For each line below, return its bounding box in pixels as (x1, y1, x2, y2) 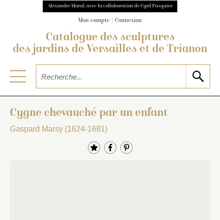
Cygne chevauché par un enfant (10, 107, 168, 119)
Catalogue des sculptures (45, 32, 175, 44)
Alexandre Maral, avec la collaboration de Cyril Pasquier (48, 3, 172, 9)
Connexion (115, 18, 142, 25)
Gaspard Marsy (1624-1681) (10, 124, 108, 133)
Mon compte (78, 18, 110, 25)
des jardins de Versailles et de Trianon (13, 44, 207, 56)
